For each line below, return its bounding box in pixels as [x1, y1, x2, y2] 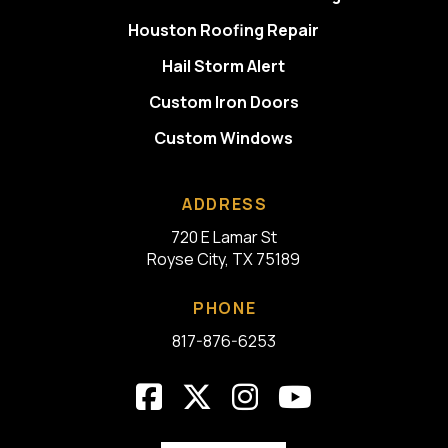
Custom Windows [154, 127, 294, 150]
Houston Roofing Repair [128, 19, 320, 42]
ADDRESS [182, 193, 268, 216]
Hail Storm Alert [162, 55, 286, 78]
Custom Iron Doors [148, 91, 299, 114]
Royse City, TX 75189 [147, 248, 301, 271]
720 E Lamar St [170, 226, 277, 249]
